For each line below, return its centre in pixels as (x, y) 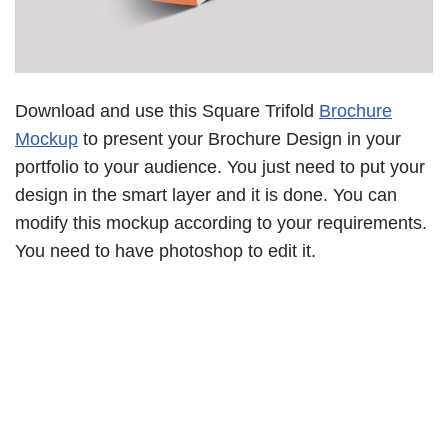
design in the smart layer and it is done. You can (206, 195)
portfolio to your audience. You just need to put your (220, 167)
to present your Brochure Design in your (239, 139)
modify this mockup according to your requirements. (221, 223)
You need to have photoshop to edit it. (165, 251)
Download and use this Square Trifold (167, 111)
